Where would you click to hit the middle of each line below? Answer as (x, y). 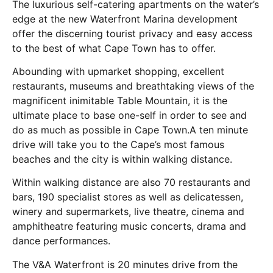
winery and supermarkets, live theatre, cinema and (128, 212)
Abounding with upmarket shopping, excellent (118, 71)
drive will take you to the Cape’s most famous (118, 144)
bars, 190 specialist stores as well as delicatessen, (128, 197)
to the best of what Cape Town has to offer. (114, 48)
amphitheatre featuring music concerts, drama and (129, 226)
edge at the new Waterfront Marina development (125, 19)
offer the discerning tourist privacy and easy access (132, 33)
